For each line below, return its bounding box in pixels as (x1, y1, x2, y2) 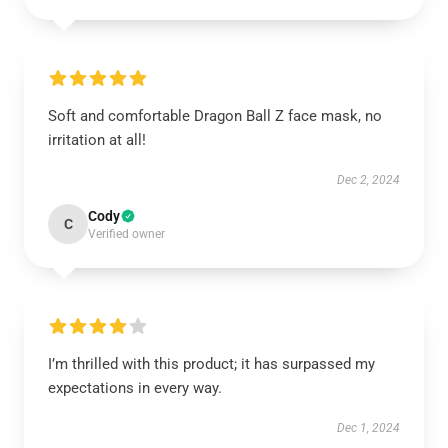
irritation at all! (48, 131, 146, 149)
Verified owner (88, 227, 165, 241)
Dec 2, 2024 (337, 173, 400, 187)
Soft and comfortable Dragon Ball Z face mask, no (48, 107, 382, 125)
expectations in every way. (48, 379, 222, 397)
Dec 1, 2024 (337, 421, 400, 435)
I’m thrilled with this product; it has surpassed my (48, 355, 375, 373)
